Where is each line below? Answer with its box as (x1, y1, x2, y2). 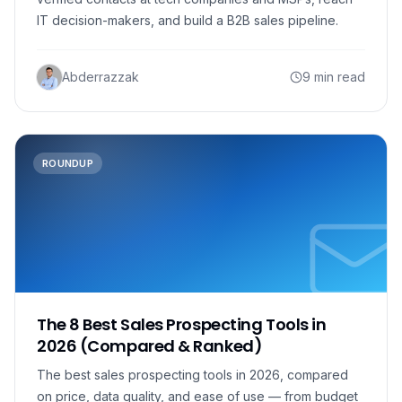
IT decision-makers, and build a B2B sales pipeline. (37, 13, 338, 28)
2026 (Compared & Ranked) (37, 335, 263, 357)
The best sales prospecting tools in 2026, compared (37, 367, 348, 382)
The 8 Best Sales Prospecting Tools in (37, 313, 327, 336)
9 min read (302, 69, 365, 84)
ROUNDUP (42, 157, 93, 170)
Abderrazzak (62, 69, 139, 84)
